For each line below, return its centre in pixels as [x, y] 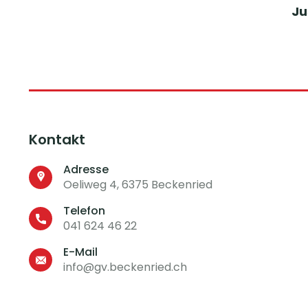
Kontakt [57, 140]
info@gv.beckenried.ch [125, 267]
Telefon [84, 211]
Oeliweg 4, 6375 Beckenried [138, 185]
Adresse [86, 169]
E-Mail [80, 252]
